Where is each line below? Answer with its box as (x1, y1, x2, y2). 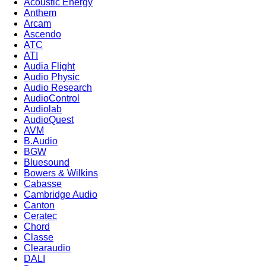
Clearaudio (24, 243, 71, 254)
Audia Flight (24, 61, 75, 72)
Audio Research (24, 83, 92, 93)
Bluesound (24, 157, 69, 168)
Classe (24, 232, 53, 243)
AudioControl (24, 93, 80, 104)
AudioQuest (24, 115, 74, 125)
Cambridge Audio (24, 189, 97, 200)
